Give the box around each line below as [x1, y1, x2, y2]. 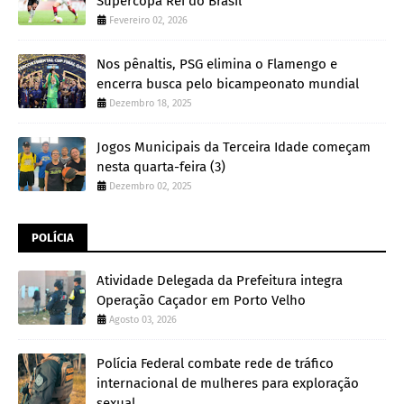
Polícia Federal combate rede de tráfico [96, 354, 334, 372]
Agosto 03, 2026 [109, 313, 177, 326]
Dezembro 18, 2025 [109, 96, 192, 109]
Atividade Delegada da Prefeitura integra [96, 271, 343, 289]
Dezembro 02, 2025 [109, 179, 192, 192]
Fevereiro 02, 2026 [109, 14, 188, 26]
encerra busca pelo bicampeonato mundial [96, 75, 359, 92]
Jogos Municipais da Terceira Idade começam [96, 138, 371, 155]
